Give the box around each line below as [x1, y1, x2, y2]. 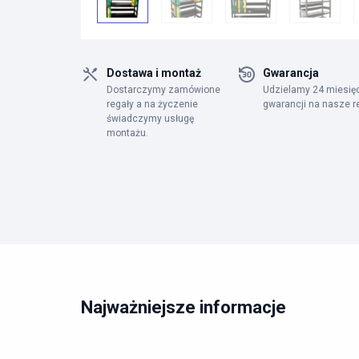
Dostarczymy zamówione [107, 84, 220, 95]
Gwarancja [263, 67, 319, 79]
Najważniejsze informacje [81, 297, 286, 317]
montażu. [107, 127, 148, 139]
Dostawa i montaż [107, 67, 201, 79]
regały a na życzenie [107, 99, 198, 110]
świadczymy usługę [107, 113, 194, 124]
